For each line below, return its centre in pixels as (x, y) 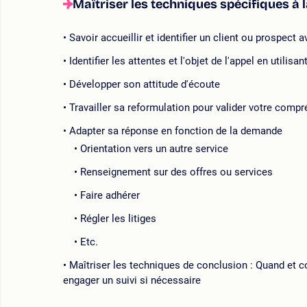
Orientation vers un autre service (154, 149)
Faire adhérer (110, 196)
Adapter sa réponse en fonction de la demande (176, 131)
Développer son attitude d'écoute (145, 85)
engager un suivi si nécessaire (132, 281)
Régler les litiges (118, 219)
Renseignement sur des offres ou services (176, 172)
